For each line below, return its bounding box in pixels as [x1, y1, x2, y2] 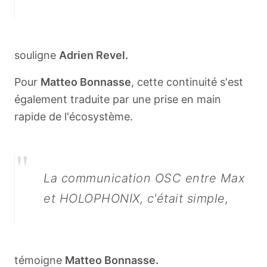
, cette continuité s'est [131, 76, 243, 88]
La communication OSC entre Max [44, 171, 245, 185]
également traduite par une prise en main [14, 93, 221, 105]
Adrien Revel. [59, 49, 128, 61]
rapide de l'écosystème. [14, 110, 133, 123]
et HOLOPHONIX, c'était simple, [44, 191, 228, 206]
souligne [14, 49, 59, 61]
